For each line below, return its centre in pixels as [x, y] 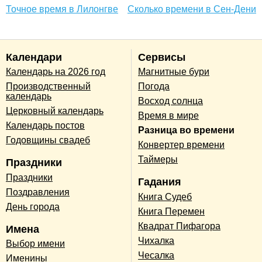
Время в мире [168, 116]
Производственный [48, 87]
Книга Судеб [165, 196]
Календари [34, 57]
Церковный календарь [55, 111]
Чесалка [156, 255]
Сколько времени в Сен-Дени [192, 9]
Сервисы [162, 57]
